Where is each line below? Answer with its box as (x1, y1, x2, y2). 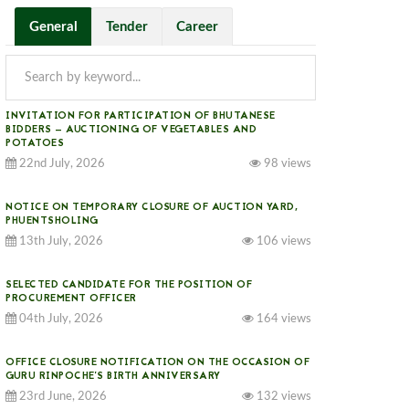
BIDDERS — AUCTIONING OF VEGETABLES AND (5, 122, 257, 138)
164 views (254, 313, 311, 325)
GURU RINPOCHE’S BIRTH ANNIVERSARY (5, 369, 221, 384)
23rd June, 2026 (16, 391, 107, 403)
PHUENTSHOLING (5, 214, 99, 229)
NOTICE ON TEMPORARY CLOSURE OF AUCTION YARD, (5, 200, 298, 215)
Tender (106, 20, 148, 34)
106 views (254, 236, 311, 247)
